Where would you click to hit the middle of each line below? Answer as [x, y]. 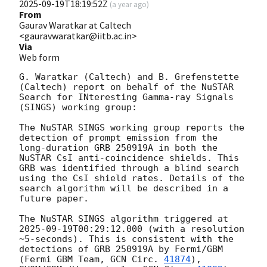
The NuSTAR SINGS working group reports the [132, 128]
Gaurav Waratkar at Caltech [75, 25]
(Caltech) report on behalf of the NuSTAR [126, 87]
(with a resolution [193, 229]
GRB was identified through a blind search [129, 168]
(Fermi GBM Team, [65, 260]
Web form [39, 58]
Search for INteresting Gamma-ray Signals [126, 97]
